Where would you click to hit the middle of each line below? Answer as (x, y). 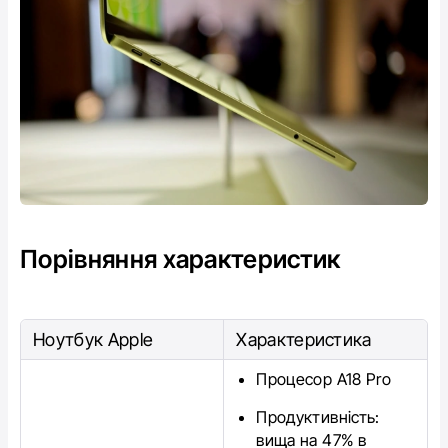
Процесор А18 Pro (324, 378)
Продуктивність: (318, 416)
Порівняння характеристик (180, 258)
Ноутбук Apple (93, 339)
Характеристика (304, 339)
